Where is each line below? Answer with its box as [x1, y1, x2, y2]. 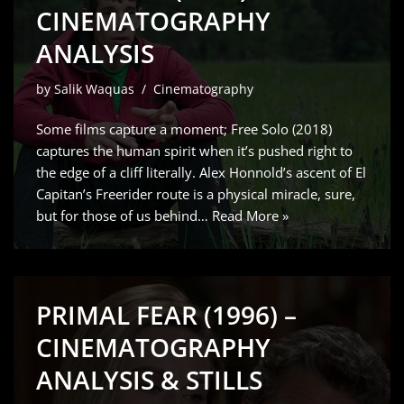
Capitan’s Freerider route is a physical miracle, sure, [36, 185, 355, 203]
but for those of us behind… [36, 207, 212, 225]
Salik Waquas [54, 81, 134, 97]
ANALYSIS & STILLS [36, 363, 262, 397]
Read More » [212, 207, 289, 225]
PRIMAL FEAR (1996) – [36, 298, 297, 332]
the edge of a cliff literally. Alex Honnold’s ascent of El [36, 163, 366, 181]
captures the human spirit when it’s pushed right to [36, 142, 353, 160]
